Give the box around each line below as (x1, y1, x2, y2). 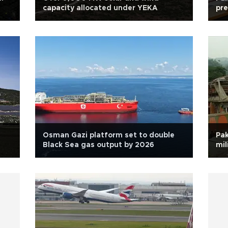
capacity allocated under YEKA (43, 5, 158, 12)
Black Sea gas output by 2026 (43, 141, 154, 149)
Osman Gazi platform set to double (43, 132, 175, 139)
